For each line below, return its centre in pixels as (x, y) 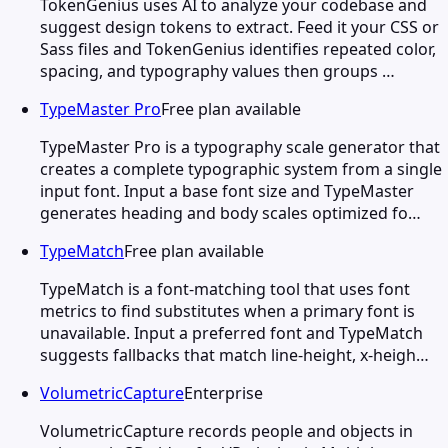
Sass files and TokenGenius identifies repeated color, (238, 48)
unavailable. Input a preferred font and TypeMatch (231, 332)
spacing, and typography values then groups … (217, 70)
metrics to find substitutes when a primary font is (227, 310)
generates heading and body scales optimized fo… (230, 212)
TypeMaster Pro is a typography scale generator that (240, 146)
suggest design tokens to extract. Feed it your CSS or (239, 26)
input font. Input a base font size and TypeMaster (227, 190)
